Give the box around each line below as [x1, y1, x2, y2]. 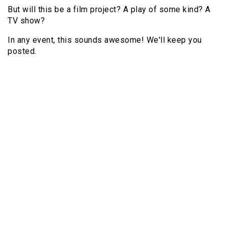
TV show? [8, 16, 45, 26]
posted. [8, 46, 37, 56]
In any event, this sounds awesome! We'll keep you [8, 35, 202, 45]
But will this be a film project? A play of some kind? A [8, 5, 211, 15]
